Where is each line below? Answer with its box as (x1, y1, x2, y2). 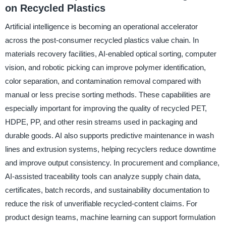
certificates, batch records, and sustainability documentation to (5, 185, 209, 194)
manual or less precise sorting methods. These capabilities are (5, 90, 210, 99)
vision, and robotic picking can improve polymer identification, (5, 63, 206, 72)
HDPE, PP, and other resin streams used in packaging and (5, 117, 197, 126)
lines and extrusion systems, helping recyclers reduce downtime (5, 144, 216, 153)
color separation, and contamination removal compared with (5, 76, 201, 85)
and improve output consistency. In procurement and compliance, (5, 158, 219, 167)
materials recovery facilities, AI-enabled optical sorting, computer (5, 49, 216, 58)
